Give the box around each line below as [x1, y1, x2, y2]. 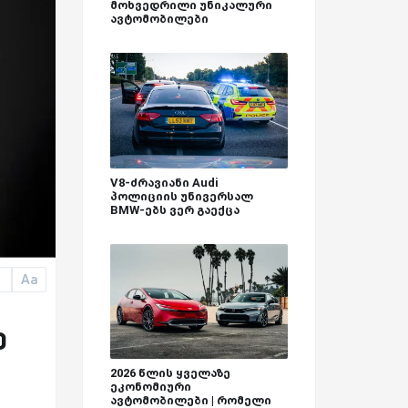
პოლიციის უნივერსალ [110, 189, 253, 203]
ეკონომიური [110, 380, 191, 394]
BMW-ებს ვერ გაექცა [110, 202, 240, 217]
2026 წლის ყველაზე [110, 366, 230, 381]
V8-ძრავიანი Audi [110, 175, 219, 189]
